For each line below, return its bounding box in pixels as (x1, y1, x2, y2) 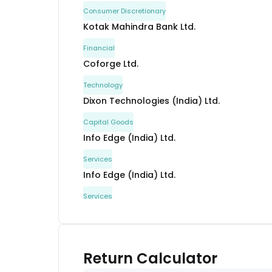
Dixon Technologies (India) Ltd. (83, 95, 220, 107)
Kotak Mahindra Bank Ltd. (83, 21, 195, 33)
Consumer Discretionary (83, 6, 166, 16)
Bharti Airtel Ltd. (83, 206, 152, 218)
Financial (83, 43, 115, 53)
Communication (83, 228, 138, 238)
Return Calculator (83, 248, 217, 268)
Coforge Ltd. (83, 58, 138, 70)
